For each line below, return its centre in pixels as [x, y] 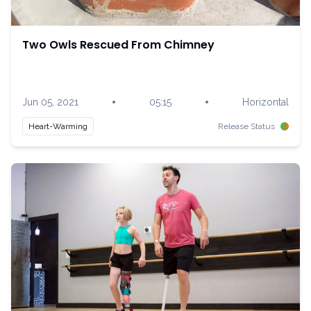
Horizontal [266, 102]
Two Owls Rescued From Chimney [118, 45]
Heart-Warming [58, 126]
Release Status [246, 126]
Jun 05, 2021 [50, 102]
